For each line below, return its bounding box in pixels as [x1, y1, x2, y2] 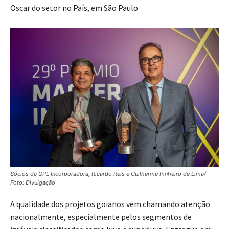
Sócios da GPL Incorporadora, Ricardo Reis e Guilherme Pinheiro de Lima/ [10, 170, 206, 178]
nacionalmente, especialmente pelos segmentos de [10, 212, 192, 222]
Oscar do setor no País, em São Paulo [10, 3, 138, 13]
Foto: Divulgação [10, 179, 55, 187]
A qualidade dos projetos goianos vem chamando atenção [10, 199, 210, 210]
